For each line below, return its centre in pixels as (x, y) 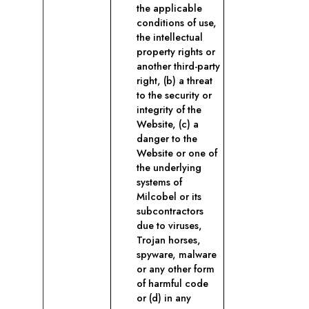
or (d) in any (164, 298)
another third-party (178, 66)
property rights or (176, 52)
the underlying (169, 168)
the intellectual (170, 37)
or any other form (176, 269)
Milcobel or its (169, 197)
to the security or (174, 95)
